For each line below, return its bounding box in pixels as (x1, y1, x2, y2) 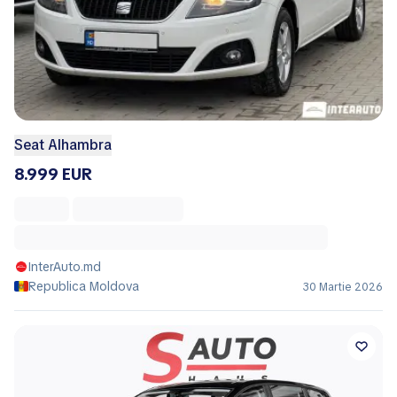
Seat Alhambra (14, 136, 112, 155)
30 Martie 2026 (302, 280, 383, 295)
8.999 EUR (14, 164, 92, 185)
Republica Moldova (28, 278, 139, 295)
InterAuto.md (28, 259, 101, 276)
